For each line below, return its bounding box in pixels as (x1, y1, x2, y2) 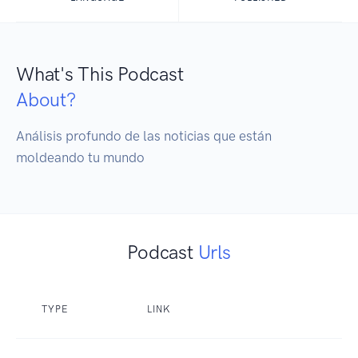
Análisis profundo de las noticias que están (16, 128, 272, 145)
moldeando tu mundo (16, 149, 145, 166)
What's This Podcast (16, 62, 184, 86)
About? (16, 88, 76, 112)
